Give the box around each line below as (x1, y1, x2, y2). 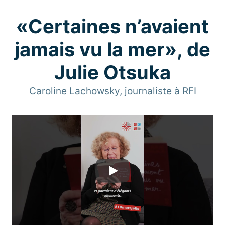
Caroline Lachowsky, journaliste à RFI (29, 85, 196, 97)
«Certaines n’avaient (16, 14, 209, 38)
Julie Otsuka (54, 60, 171, 84)
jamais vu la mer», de (15, 37, 210, 61)
